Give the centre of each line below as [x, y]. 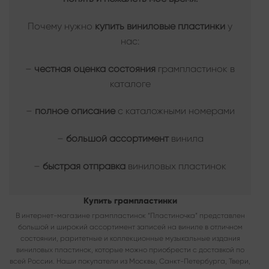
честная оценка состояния [95, 68]
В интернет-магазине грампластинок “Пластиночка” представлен [130, 216]
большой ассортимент [117, 139]
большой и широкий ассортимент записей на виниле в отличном [130, 227]
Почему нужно [61, 26]
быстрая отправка [84, 166]
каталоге [130, 83]
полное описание [75, 111]
